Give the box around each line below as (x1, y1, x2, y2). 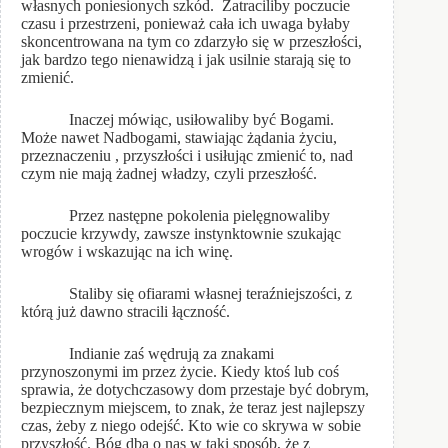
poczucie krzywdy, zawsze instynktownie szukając (21, 225, 341, 243)
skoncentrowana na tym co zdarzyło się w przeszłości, (21, 33, 362, 51)
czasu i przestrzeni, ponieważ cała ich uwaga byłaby (21, 15, 350, 33)
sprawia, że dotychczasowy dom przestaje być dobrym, (21, 381, 369, 399)
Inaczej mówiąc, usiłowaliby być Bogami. (21, 111, 334, 129)
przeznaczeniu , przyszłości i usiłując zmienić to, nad (21, 147, 353, 165)
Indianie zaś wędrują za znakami (21, 345, 274, 363)
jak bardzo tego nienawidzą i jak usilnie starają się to (21, 51, 351, 69)
